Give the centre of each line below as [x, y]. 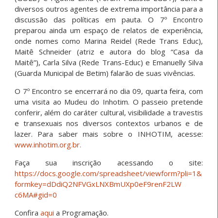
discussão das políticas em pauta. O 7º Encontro [109, 19]
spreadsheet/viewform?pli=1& [151, 173]
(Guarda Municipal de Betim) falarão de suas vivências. [105, 73]
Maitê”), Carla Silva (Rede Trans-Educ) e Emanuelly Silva [109, 62]
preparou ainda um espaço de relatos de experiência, [109, 30]
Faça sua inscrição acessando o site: [109, 162]
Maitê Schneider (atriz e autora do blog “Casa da [109, 51]
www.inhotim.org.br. [48, 144]
